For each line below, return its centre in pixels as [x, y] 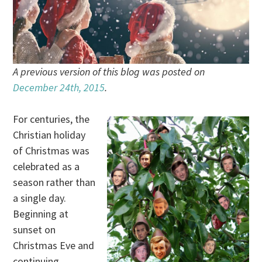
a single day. [40, 198]
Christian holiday [49, 135]
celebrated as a [46, 166]
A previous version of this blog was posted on [109, 71]
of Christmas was [51, 150]
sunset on [35, 229]
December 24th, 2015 [59, 87]
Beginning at [41, 213]
